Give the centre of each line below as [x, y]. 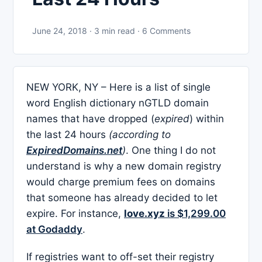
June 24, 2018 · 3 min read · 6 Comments [111, 30]
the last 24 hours [68, 134]
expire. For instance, [75, 213]
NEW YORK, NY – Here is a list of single [118, 87]
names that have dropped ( [90, 118]
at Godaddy [54, 229]
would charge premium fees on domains [121, 182]
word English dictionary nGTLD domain [118, 103]
